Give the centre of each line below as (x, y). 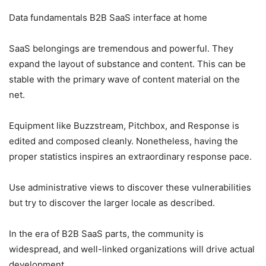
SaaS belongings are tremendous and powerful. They (121, 48)
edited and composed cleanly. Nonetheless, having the (123, 141)
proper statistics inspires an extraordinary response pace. (130, 156)
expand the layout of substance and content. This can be (127, 64)
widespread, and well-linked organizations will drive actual (132, 249)
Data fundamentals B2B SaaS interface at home (108, 17)
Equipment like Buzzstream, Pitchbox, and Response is (124, 125)
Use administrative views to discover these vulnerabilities (130, 187)
